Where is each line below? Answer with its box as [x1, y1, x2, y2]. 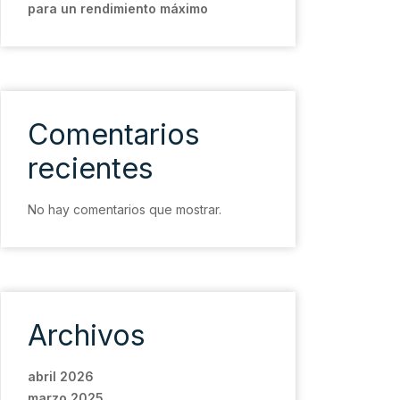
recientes [28, 151, 154, 186]
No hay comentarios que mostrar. [28, 202, 221, 217]
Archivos [28, 318, 146, 353]
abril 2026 [28, 369, 94, 384]
